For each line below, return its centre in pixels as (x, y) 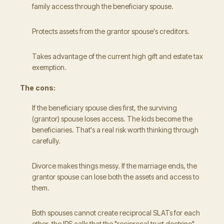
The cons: (38, 88)
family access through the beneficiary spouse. (103, 6)
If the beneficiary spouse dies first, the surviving (104, 108)
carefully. (46, 141)
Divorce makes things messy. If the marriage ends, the (114, 166)
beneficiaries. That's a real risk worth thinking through (115, 130)
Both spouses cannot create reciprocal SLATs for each (116, 213)
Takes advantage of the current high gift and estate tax (117, 56)
